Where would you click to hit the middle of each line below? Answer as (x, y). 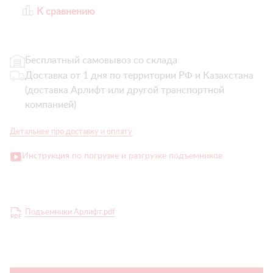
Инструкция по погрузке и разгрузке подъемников (122, 156)
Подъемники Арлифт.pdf (70, 212)
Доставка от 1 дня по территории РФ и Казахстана (139, 76)
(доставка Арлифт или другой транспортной (125, 90)
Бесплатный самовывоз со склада (101, 60)
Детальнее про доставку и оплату (71, 132)
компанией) (51, 105)
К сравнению (66, 12)
